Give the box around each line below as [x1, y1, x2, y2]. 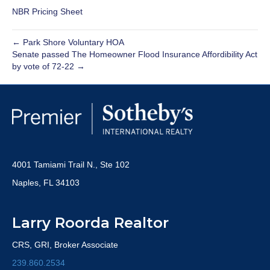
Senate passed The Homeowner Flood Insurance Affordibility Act [12, 49, 257, 59]
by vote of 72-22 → [12, 61, 85, 71]
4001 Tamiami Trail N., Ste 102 [12, 160, 130, 169]
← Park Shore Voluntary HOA [12, 37, 124, 47]
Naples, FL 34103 [12, 178, 80, 187]
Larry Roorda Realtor [12, 214, 169, 231]
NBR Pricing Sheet [12, 7, 83, 16]
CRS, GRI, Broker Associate [12, 240, 118, 250]
